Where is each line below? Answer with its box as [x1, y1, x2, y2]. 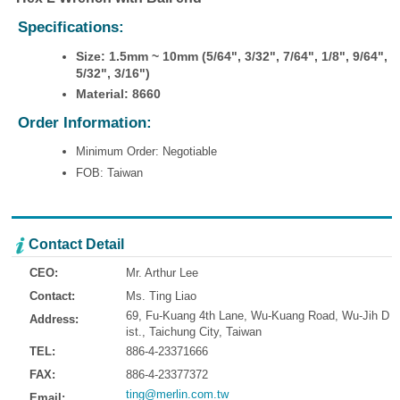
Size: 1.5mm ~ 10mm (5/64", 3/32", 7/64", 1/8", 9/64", [75, 49, 387, 64]
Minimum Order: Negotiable [75, 145, 217, 159]
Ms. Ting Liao [126, 288, 196, 303]
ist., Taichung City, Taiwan [126, 324, 262, 338]
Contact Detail [29, 236, 124, 252]
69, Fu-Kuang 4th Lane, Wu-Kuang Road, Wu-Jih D [126, 308, 389, 322]
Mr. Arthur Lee [126, 265, 198, 279]
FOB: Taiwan [75, 165, 143, 179]
